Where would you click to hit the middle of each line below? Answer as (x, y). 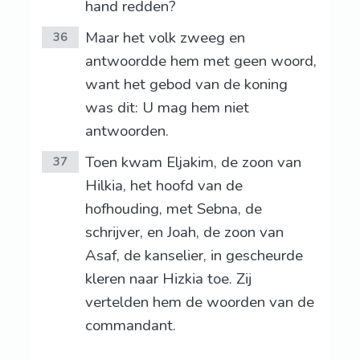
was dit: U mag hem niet (167, 108)
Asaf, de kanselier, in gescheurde (194, 256)
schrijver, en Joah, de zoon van (184, 233)
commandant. (130, 326)
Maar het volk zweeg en (165, 38)
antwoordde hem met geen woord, (200, 61)
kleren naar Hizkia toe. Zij (168, 279)
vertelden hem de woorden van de (199, 303)
